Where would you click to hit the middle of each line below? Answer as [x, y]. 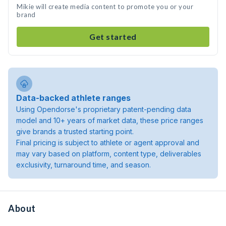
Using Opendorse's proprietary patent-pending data [104, 109]
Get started [113, 37]
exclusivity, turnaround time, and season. [83, 165]
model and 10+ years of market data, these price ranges [110, 120]
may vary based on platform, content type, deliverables [109, 154]
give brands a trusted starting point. [75, 131]
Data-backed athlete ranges [73, 98]
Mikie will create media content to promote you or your [105, 7]
